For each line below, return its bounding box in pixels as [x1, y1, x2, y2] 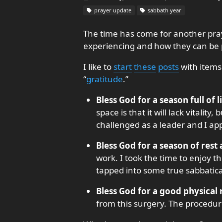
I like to [83, 60, 113, 72]
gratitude [86, 73, 123, 85]
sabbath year [146, 6, 181, 14]
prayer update [93, 6, 131, 14]
